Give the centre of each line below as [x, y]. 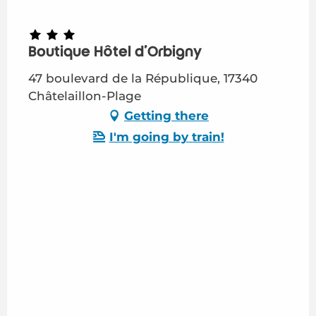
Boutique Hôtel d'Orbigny [115, 53]
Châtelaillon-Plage [85, 96]
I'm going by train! [166, 136]
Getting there [166, 115]
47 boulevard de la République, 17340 [143, 79]
